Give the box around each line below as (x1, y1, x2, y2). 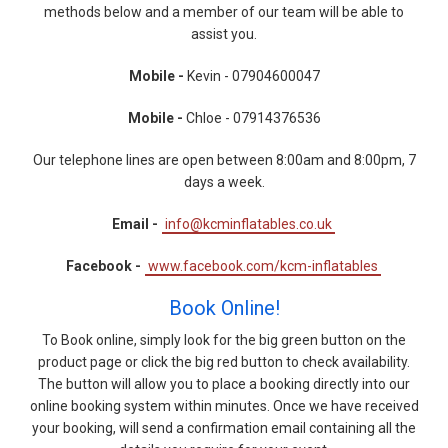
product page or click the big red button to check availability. (38, 353, 410, 370)
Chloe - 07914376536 (182, 109, 321, 126)
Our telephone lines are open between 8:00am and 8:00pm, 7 (32, 151, 416, 168)
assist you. (191, 25, 257, 42)
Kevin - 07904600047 (183, 67, 320, 84)
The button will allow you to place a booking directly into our (38, 375, 410, 392)
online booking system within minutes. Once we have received (29, 397, 419, 414)
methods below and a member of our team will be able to (44, 3, 404, 20)
